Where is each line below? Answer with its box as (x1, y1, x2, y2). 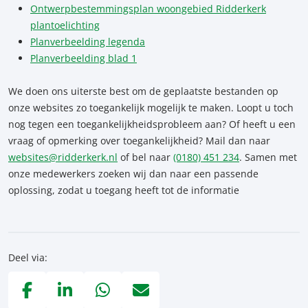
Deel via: (8, 250, 47, 264)
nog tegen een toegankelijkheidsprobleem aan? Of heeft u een (8, 117, 296, 131)
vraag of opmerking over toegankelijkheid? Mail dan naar (8, 133, 270, 147)
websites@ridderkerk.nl (8, 150, 118, 164)
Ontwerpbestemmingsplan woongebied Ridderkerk (30, 1, 266, 15)
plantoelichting (30, 18, 100, 32)
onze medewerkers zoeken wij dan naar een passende (8, 166, 258, 180)
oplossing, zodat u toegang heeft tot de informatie (8, 183, 239, 197)
